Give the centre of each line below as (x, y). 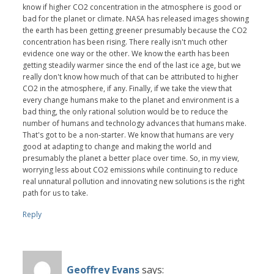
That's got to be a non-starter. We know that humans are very (128, 135)
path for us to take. (56, 193)
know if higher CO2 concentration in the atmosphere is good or (132, 7)
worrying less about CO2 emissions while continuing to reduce (131, 169)
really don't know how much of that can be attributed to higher (131, 76)
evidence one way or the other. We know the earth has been (126, 53)
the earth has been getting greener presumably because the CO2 (135, 30)
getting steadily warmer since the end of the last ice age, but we (132, 65)
